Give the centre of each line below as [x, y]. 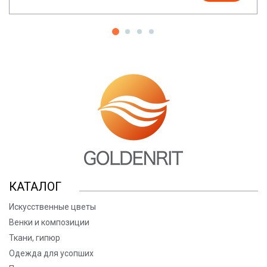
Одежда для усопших [51, 254]
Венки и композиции [49, 223]
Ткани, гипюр [35, 238]
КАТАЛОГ [35, 187]
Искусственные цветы [52, 207]
